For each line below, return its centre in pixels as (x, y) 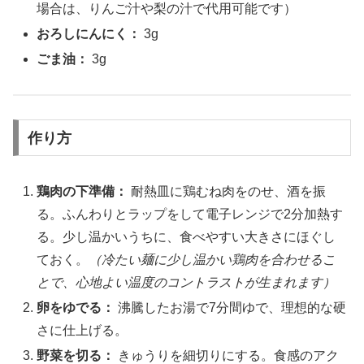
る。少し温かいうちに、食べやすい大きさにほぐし (186, 236)
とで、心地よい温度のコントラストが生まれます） (186, 282)
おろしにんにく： (89, 34)
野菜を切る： (76, 355)
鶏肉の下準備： (82, 191)
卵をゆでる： (76, 307)
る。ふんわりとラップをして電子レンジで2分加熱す (190, 214)
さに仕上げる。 (82, 330)
